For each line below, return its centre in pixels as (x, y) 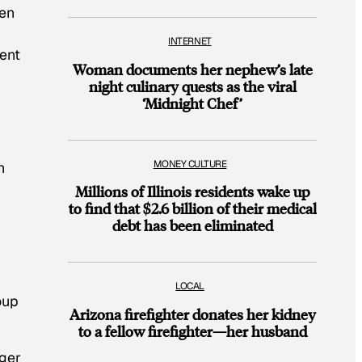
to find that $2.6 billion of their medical (192, 208)
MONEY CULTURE (190, 164)
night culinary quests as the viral (192, 86)
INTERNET (190, 42)
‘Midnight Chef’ (192, 103)
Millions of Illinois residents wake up (192, 192)
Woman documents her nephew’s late (192, 69)
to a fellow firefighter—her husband (192, 331)
